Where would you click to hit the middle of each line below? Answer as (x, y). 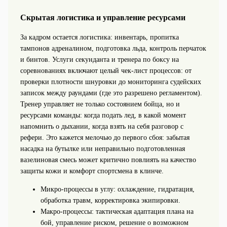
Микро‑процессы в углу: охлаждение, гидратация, (117, 189)
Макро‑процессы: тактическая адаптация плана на (117, 211)
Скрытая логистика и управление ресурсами (103, 18)
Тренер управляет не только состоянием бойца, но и (100, 104)
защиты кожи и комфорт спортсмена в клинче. (92, 171)
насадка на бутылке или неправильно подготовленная (102, 148)
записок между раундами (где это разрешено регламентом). (111, 93)
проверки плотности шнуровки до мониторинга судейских (110, 82)
